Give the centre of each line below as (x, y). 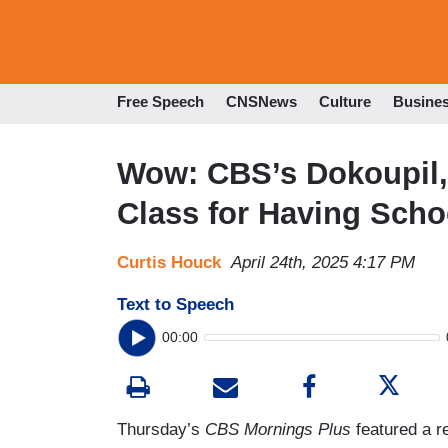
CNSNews (261, 102)
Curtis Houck (169, 262)
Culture (345, 102)
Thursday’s (161, 429)
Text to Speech (175, 304)
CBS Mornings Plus (278, 429)
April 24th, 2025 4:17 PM (323, 262)
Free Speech (160, 102)
